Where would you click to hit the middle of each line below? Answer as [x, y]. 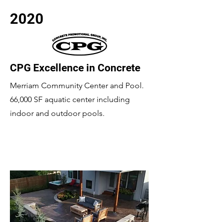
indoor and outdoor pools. [57, 113]
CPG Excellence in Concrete [75, 68]
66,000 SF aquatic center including [70, 99]
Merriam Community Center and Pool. [77, 85]
